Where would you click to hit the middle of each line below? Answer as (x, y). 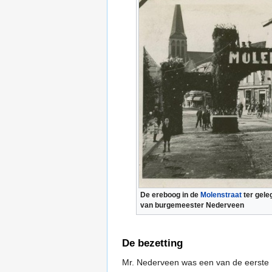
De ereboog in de (170, 195)
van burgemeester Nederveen (192, 205)
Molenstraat (222, 195)
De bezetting (152, 243)
